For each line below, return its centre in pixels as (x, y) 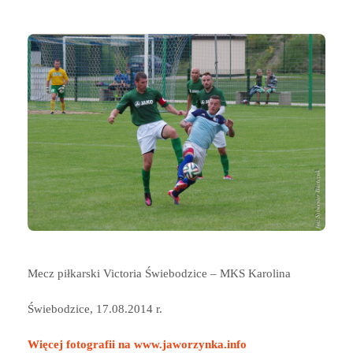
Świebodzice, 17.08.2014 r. (95, 309)
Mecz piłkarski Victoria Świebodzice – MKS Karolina (159, 274)
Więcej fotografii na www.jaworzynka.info (137, 345)
